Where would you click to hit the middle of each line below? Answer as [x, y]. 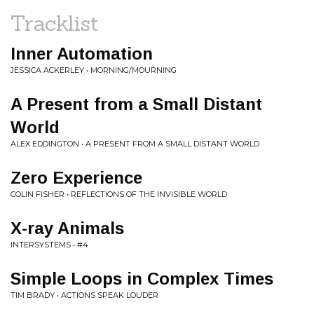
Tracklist [55, 23]
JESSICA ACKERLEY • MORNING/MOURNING [94, 70]
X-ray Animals [67, 228]
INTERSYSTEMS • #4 [49, 245]
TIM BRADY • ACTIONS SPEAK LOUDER [84, 295]
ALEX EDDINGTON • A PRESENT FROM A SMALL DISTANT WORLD [135, 144]
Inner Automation [82, 54]
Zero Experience [76, 178]
